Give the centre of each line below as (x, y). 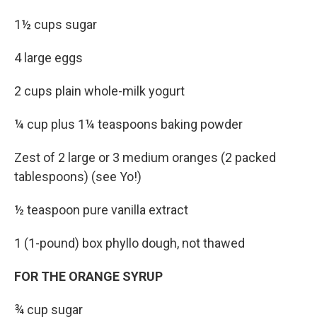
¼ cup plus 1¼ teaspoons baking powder (128, 124)
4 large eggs (48, 57)
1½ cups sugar (56, 24)
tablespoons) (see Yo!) (78, 176)
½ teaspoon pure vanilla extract (101, 209)
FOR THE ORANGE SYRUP (88, 276)
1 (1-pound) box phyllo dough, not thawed (129, 243)
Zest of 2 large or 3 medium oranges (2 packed (145, 157)
